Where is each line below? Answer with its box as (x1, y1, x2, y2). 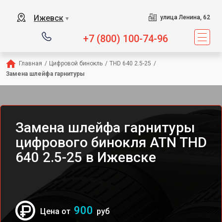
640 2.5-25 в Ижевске (15, 149, 156, 166)
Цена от (40, 207, 72, 216)
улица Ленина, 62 (160, 14, 210, 21)
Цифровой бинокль (49, 60, 103, 67)
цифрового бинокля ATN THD (15, 134, 207, 151)
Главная (19, 60, 42, 67)
